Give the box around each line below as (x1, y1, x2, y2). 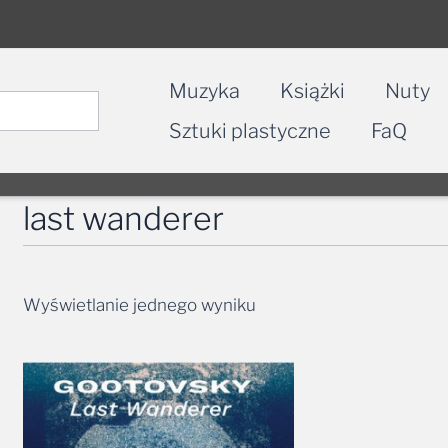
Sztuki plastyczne (169, 118, 331, 143)
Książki (280, 78, 345, 103)
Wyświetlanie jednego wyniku (23, 294, 257, 315)
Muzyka (169, 78, 240, 103)
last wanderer (23, 198, 225, 238)
